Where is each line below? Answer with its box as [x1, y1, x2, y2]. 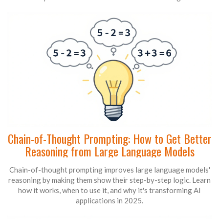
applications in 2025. [76, 196, 143, 205]
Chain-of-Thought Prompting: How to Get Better [7, 130, 212, 148]
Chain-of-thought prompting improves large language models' [9, 165, 210, 175]
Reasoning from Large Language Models [24, 142, 195, 160]
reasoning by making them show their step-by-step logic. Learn [8, 175, 211, 185]
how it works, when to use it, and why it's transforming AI [18, 186, 201, 195]
